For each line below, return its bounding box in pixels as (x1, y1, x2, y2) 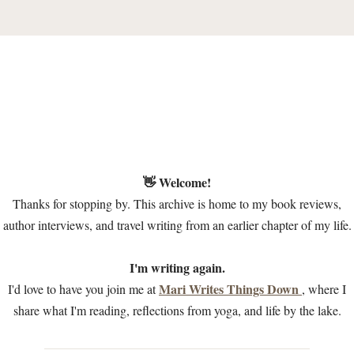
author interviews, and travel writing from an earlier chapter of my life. (2, 217, 352, 233)
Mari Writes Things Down (159, 280, 302, 298)
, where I (302, 281, 346, 297)
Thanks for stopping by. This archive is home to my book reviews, (13, 195, 341, 212)
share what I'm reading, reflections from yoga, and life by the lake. (13, 302, 341, 318)
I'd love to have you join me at (8, 281, 159, 297)
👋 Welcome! (143, 173, 211, 191)
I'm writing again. (129, 258, 225, 277)
